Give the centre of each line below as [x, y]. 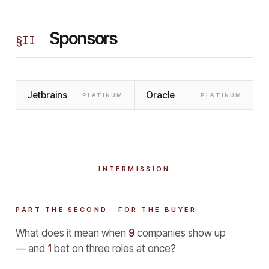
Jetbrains [47, 95]
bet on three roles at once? [115, 248]
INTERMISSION [134, 169]
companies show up [181, 233]
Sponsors [84, 38]
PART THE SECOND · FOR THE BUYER [106, 209]
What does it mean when [71, 233]
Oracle [160, 95]
